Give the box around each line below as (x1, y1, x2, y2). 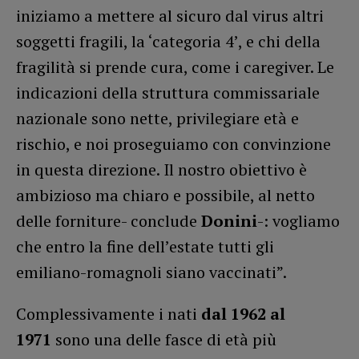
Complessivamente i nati (16, 302, 201, 325)
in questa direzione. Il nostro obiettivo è (16, 158, 307, 180)
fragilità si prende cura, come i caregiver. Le (16, 55, 334, 78)
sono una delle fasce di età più (51, 328, 276, 350)
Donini (201, 209, 257, 232)
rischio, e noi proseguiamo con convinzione (16, 132, 331, 155)
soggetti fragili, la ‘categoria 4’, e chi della (16, 30, 321, 52)
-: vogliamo (257, 209, 340, 232)
